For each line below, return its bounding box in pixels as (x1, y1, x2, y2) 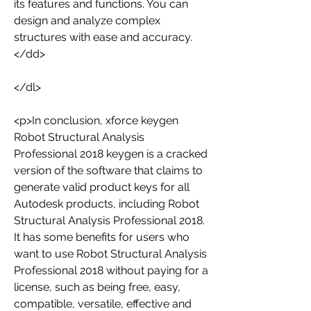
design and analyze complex (14, 14, 160, 27)
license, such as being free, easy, (14, 280, 180, 294)
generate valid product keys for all (14, 180, 190, 194)
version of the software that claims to (14, 164, 203, 177)
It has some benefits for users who (14, 230, 190, 244)
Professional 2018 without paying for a (14, 264, 208, 277)
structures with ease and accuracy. (14, 31, 192, 44)
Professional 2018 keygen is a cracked (14, 147, 208, 160)
